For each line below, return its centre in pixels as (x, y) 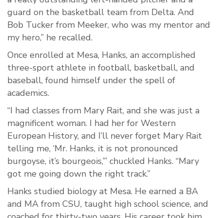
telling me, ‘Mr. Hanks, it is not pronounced (93, 149)
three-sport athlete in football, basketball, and (101, 68)
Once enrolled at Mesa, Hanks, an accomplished (101, 55)
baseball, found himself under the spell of (91, 81)
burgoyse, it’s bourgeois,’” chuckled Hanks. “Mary (103, 161)
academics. (28, 93)
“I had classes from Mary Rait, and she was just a (103, 111)
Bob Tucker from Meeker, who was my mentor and (109, 25)
